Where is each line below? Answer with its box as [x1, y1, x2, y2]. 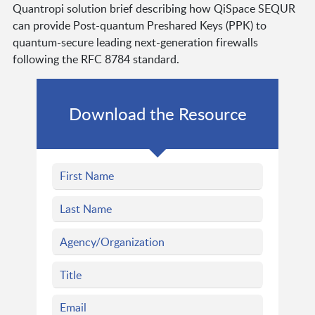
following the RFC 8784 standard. [12, 51, 179, 67]
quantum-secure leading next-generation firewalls [12, 34, 258, 50]
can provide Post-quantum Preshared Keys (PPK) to [12, 17, 266, 33]
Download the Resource [68, 101, 247, 125]
